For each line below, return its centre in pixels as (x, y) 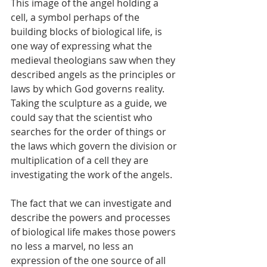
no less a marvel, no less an (73, 246)
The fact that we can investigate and (92, 203)
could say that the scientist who (83, 117)
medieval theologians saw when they (94, 60)
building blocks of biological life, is (88, 32)
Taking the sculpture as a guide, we (90, 103)
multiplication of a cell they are (81, 160)
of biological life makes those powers (94, 232)
